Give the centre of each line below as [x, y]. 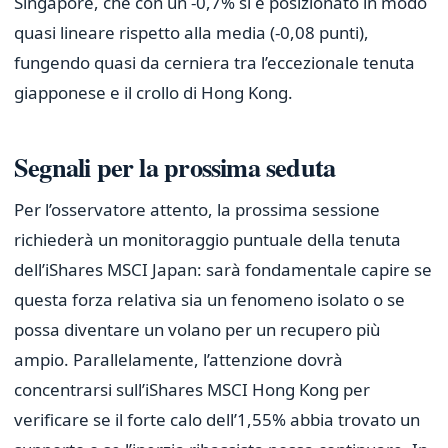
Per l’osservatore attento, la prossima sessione [197, 210]
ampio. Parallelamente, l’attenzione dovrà [178, 360]
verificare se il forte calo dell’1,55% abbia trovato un [217, 420]
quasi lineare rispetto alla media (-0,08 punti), [191, 33]
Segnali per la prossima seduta [175, 166]
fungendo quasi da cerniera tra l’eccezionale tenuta [214, 63]
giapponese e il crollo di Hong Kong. [153, 93]
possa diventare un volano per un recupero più [197, 330]
